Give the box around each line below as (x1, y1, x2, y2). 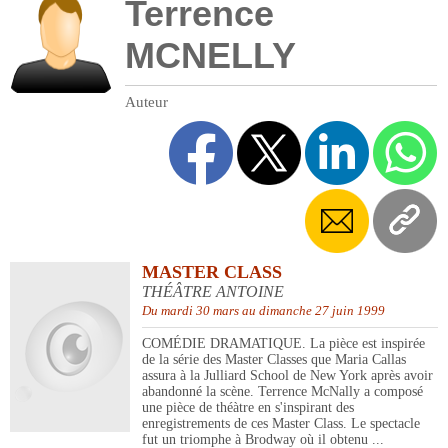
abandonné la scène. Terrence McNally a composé (142, 384, 423, 400)
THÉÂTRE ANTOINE (142, 283, 284, 301)
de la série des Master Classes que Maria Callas (142, 352, 406, 368)
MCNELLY (125, 35, 296, 77)
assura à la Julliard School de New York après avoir (142, 368, 433, 384)
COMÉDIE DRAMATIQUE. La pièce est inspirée (142, 336, 425, 352)
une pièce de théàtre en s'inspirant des (142, 400, 354, 416)
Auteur (125, 94, 168, 111)
